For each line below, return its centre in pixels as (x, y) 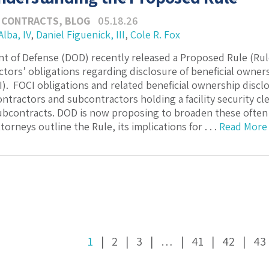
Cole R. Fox (155, 35)
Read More (243, 126)
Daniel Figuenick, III (80, 35)
